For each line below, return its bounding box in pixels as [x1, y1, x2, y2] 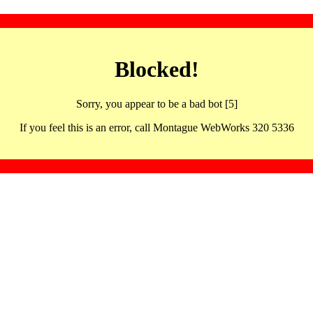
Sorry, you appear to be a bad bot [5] [75, 97, 238, 110]
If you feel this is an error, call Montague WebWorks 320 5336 [19, 121, 294, 133]
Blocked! [114, 57, 199, 82]
